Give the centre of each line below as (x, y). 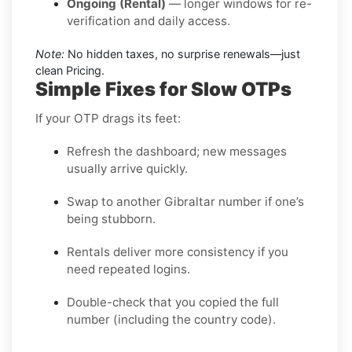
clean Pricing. (70, 70)
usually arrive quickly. (127, 168)
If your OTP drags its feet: (108, 118)
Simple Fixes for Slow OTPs (163, 89)
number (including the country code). (171, 319)
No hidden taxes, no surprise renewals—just (182, 53)
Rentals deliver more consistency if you (178, 251)
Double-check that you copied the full (173, 302)
